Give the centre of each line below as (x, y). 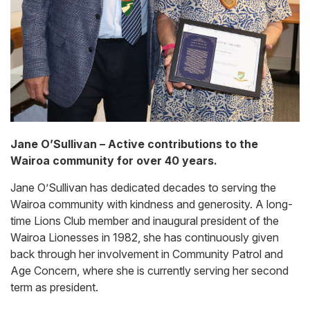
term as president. (54, 287)
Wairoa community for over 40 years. (114, 160)
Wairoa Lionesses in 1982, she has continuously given (145, 237)
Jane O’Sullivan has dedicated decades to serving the (143, 187)
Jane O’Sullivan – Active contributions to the (134, 144)
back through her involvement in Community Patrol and (147, 254)
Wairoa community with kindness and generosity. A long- (152, 204)
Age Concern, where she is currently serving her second (149, 270)
